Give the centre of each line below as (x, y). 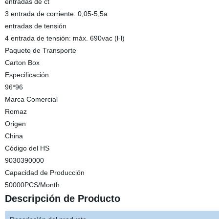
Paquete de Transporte (40, 50)
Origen (15, 124)
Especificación (27, 75)
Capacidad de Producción (44, 173)
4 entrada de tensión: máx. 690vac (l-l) (65, 38)
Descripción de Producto (62, 198)
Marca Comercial (31, 99)
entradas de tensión (35, 26)
